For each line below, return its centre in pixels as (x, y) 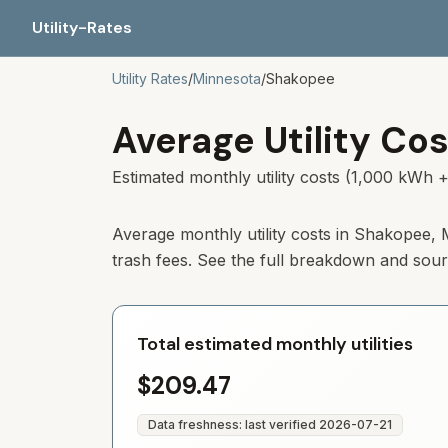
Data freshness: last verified (233, 424)
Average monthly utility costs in (233, 234)
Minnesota (227, 78)
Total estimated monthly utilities (275, 344)
